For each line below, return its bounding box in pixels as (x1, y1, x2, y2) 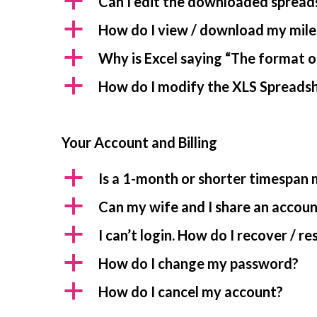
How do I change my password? (98, 255, 299, 272)
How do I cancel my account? (98, 283, 283, 300)
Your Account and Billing (62, 134, 217, 151)
